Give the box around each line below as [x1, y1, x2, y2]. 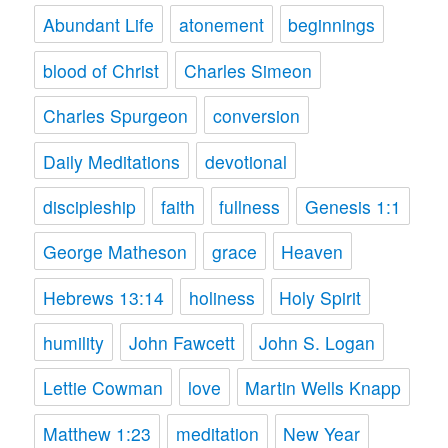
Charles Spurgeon [43, 103, 189, 129]
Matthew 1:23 [43, 420, 152, 446]
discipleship [43, 193, 137, 219]
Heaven [281, 239, 344, 265]
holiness [188, 284, 255, 310]
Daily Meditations [43, 148, 181, 174]
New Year [283, 420, 361, 446]
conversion [212, 103, 300, 129]
